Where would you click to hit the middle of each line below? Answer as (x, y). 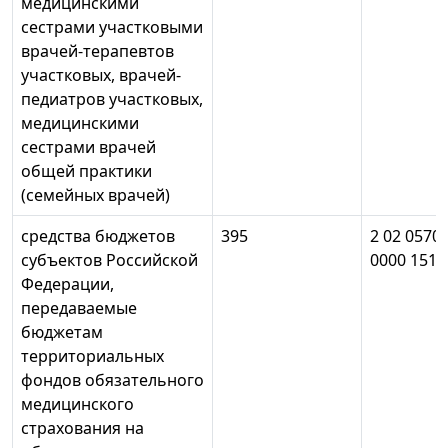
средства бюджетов (98, 236)
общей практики (86, 171)
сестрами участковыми (112, 27)
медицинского (77, 404)
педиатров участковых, (112, 99)
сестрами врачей (88, 147)
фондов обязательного (112, 380)
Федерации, (67, 284)
